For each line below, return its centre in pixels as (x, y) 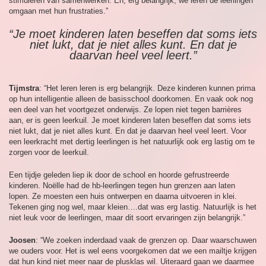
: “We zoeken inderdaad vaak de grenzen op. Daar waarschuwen (146, 240)
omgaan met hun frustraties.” (58, 11)
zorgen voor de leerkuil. (49, 153)
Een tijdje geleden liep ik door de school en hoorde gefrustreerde (119, 175)
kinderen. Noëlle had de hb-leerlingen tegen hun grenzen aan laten (122, 186)
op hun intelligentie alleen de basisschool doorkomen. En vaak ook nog (131, 99)
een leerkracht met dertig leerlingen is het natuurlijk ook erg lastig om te (132, 142)
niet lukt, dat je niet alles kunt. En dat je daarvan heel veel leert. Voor (128, 131)
